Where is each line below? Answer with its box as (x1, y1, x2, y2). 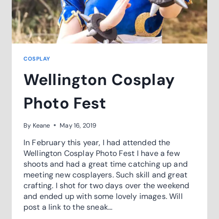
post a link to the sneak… (23, 201, 113, 212)
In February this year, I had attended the (23, 137, 171, 148)
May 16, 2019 (60, 121, 97, 130)
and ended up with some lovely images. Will (23, 191, 183, 201)
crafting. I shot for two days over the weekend (23, 180, 190, 191)
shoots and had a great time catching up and (23, 158, 188, 169)
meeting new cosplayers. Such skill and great (23, 169, 188, 180)
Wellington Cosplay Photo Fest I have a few (23, 148, 180, 158)
